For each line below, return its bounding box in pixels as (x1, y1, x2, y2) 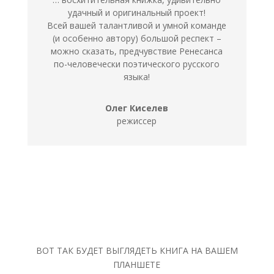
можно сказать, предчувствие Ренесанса (51, 45, 223, 57)
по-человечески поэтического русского (54, 57, 220, 70)
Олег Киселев (105, 102, 169, 114)
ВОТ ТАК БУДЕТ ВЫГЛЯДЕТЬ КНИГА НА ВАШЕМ (35, 244, 238, 256)
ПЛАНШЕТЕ (113, 258, 161, 270)
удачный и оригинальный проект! (68, 6, 206, 18)
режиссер (117, 114, 157, 127)
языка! (124, 70, 150, 83)
